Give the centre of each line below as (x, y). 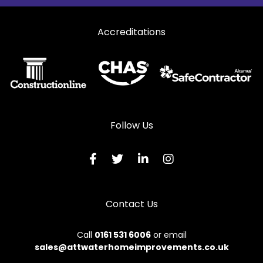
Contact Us (131, 204)
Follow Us (131, 126)
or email (168, 235)
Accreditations (131, 32)
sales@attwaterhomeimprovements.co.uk (131, 247)
